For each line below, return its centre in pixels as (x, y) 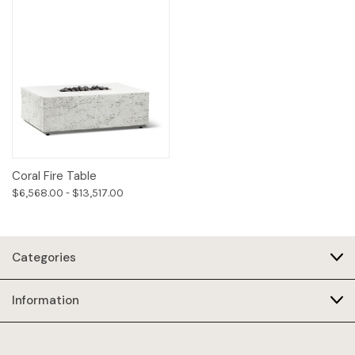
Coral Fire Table (54, 176)
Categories (44, 257)
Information (46, 300)
